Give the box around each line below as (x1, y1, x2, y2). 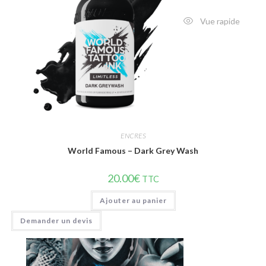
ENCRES (120, 131, 146, 140)
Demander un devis (20, 216, 93, 225)
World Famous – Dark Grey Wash (68, 145, 198, 156)
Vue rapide (198, 15, 240, 26)
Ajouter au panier (99, 195, 167, 205)
